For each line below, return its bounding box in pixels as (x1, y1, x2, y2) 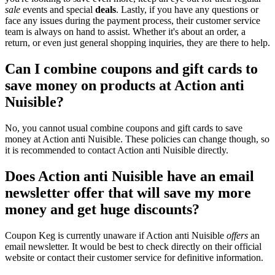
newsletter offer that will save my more (5, 184, 251, 201)
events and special (20, 4, 95, 15)
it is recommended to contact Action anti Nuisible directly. (5, 144, 228, 155)
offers (227, 230, 248, 241)
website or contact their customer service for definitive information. (5, 252, 263, 263)
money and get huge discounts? (5, 201, 199, 217)
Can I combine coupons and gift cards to (5, 61, 258, 77)
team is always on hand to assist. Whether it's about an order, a (5, 26, 246, 37)
